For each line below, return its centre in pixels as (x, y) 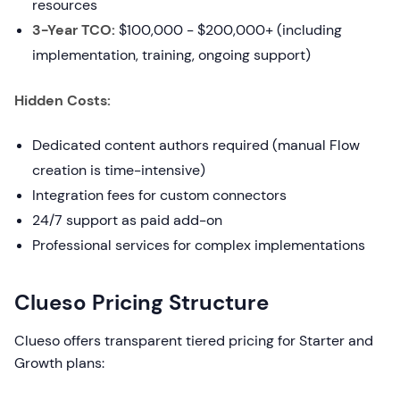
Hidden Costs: (62, 100)
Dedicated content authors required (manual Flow (196, 145)
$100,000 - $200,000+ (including (229, 30)
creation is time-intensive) (119, 170)
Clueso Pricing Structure (142, 302)
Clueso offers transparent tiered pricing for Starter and (194, 341)
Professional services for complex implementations (199, 245)
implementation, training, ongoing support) (171, 55)
